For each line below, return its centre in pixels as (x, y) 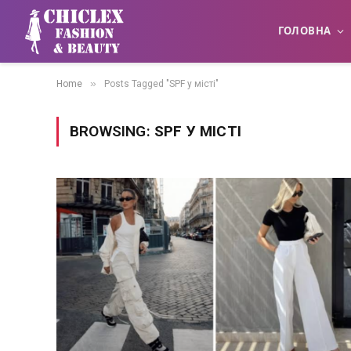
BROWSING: (112, 131)
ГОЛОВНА (304, 31)
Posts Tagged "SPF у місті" (161, 84)
